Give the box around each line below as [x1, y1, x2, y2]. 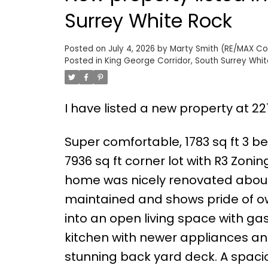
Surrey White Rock [64, 7, 232, 35]
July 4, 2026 [108, 43, 155, 55]
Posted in [64, 55, 102, 67]
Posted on [64, 43, 108, 55]
